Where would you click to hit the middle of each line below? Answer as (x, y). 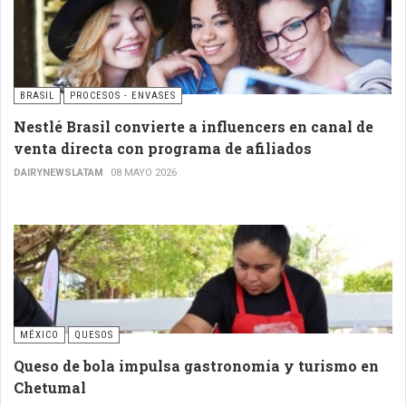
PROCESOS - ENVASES (123, 95)
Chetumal (50, 387)
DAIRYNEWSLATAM (58, 172)
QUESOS (94, 334)
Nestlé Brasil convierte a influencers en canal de (193, 126)
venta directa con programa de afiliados (163, 148)
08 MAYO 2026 (144, 172)
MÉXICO (39, 334)
